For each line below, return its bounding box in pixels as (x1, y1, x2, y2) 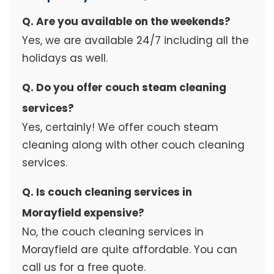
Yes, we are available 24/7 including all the (21, 33, 249, 48)
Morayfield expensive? (21, 206, 144, 221)
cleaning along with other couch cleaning (21, 138, 245, 153)
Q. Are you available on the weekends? (21, 14, 231, 29)
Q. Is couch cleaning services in (21, 185, 192, 200)
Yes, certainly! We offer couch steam (21, 120, 218, 135)
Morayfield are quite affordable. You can (21, 242, 237, 257)
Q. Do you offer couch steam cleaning (21, 80, 226, 95)
